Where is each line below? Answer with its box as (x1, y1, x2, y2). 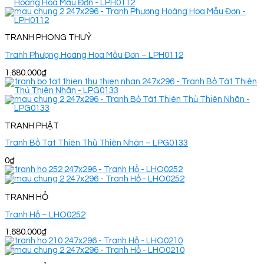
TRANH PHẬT (5, 121, 59, 130)
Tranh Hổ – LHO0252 (5, 210, 85, 219)
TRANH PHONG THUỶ (5, 33, 91, 42)
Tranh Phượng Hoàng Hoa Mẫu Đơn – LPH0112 (5, 51, 183, 60)
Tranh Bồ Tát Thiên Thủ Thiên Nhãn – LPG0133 (5, 138, 188, 148)
